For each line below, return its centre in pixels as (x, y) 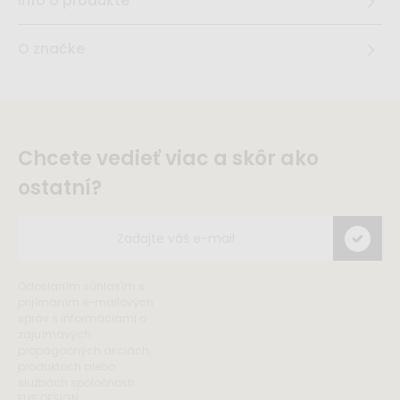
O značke (51, 49)
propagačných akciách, (84, 351)
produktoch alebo (67, 367)
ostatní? (60, 188)
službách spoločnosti (76, 383)
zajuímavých (54, 335)
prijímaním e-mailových (86, 303)
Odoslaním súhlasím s (81, 287)
